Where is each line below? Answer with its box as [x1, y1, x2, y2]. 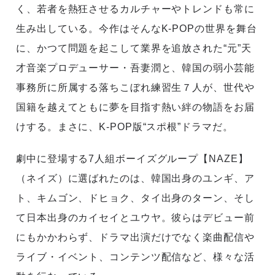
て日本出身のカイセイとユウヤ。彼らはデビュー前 [16, 212, 255, 223]
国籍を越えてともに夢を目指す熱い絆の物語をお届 [16, 102, 255, 113]
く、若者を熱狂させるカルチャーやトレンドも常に [16, 4, 255, 15]
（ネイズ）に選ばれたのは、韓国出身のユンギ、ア [16, 173, 255, 184]
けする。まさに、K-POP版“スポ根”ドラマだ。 [16, 122, 233, 133]
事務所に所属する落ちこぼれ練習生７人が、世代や [16, 82, 255, 93]
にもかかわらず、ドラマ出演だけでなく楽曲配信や [16, 232, 255, 243]
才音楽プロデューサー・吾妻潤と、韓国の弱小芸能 [16, 63, 255, 74]
